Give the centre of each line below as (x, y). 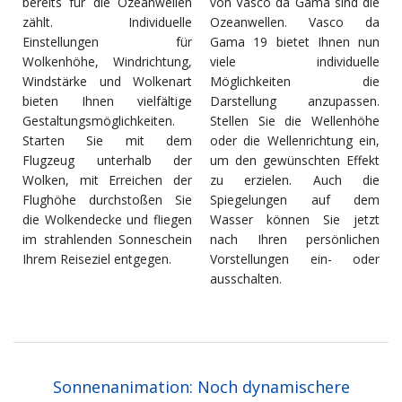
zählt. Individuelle (107, 22)
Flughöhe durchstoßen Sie (107, 200)
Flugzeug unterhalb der (107, 161)
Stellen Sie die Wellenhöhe (295, 121)
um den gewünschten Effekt (295, 161)
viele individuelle (295, 62)
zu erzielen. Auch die (295, 180)
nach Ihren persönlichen (295, 240)
